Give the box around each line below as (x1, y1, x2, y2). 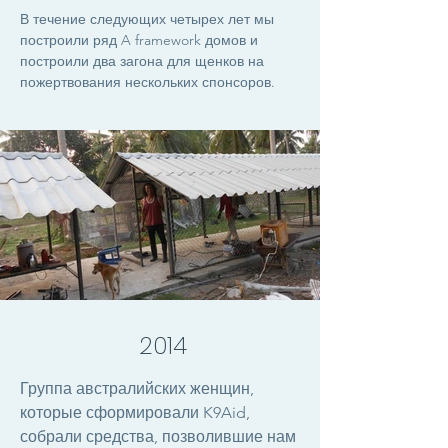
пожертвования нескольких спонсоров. (20, 73, 275, 91)
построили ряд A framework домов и (20, 31, 258, 49)
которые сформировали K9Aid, (20, 403, 250, 422)
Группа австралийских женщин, (20, 379, 254, 398)
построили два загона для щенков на (20, 52, 264, 70)
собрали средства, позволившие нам (20, 427, 296, 446)
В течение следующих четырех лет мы (20, 10, 274, 28)
